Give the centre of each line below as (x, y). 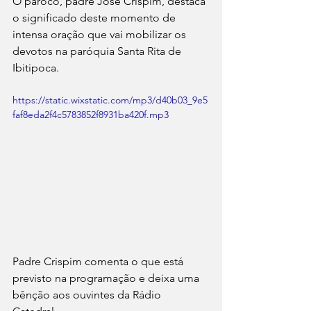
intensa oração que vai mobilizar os (101, 34)
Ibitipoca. (36, 67)
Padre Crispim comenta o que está (99, 262)
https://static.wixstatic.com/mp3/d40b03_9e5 (110, 100)
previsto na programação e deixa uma (107, 278)
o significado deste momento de (95, 17)
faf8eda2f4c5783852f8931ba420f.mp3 (91, 114)
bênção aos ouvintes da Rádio (88, 295)
